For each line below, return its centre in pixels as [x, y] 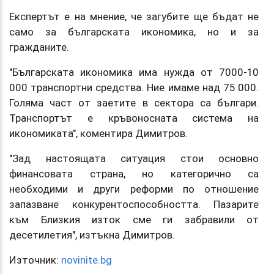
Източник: [35, 260]
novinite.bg [87, 260]
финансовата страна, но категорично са [134, 173]
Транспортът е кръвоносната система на [134, 118]
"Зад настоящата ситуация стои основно [134, 158]
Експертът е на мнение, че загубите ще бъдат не [134, 16]
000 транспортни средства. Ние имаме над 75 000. [134, 87]
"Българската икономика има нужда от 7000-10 [134, 72]
